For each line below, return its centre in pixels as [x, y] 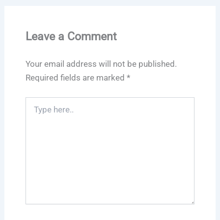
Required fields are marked [76, 78]
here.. [33, 111]
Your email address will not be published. [101, 64]
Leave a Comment [71, 36]
